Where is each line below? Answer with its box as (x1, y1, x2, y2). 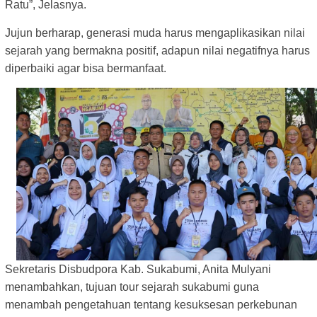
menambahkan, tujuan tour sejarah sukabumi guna (5, 281, 259, 294)
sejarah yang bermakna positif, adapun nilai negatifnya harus (5, 45, 310, 57)
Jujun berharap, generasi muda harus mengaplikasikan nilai (5, 27, 305, 40)
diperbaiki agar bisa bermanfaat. (5, 62, 169, 75)
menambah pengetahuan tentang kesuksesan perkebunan (5, 299, 297, 311)
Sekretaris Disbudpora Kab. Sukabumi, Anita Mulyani (5, 263, 271, 276)
